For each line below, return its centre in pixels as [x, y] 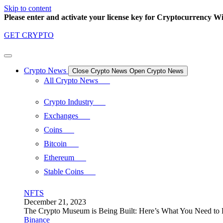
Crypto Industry [75, 102]
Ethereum [65, 158]
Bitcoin [61, 144]
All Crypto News [77, 80]
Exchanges [67, 116]
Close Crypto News [100, 71]
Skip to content [28, 8]
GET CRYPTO [29, 35]
